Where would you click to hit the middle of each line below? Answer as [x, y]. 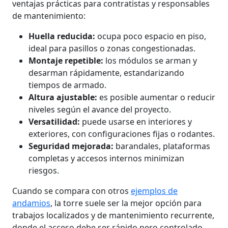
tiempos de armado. [67, 85]
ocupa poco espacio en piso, [151, 36]
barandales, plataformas [162, 146]
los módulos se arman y [150, 60]
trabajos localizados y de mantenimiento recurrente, [113, 215]
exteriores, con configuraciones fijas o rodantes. [122, 134]
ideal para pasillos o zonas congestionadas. [112, 48]
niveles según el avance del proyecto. [100, 109]
